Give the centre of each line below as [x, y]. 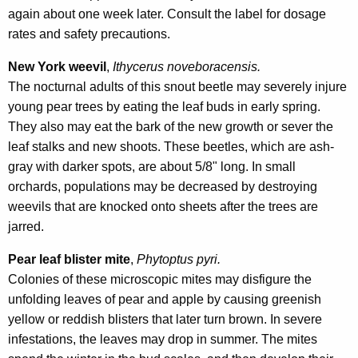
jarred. [26, 227]
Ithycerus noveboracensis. [187, 67]
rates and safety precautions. [89, 34]
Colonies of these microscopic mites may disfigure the [160, 280]
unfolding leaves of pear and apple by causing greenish [165, 300]
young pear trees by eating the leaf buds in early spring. [164, 107]
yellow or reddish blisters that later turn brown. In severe [165, 320]
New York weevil [57, 67]
